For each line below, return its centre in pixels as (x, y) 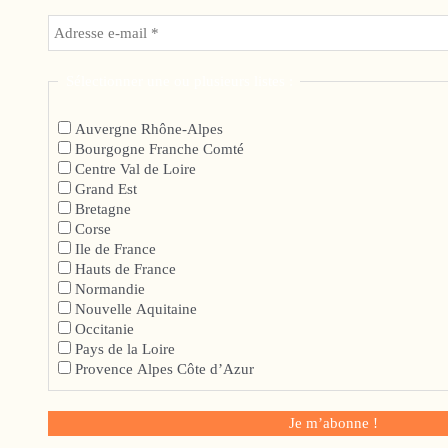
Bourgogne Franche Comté (158, 149)
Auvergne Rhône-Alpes (147, 129)
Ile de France (114, 249)
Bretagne (101, 209)
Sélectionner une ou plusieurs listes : (179, 81)
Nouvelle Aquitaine (134, 309)
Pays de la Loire (123, 349)
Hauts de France (124, 269)
